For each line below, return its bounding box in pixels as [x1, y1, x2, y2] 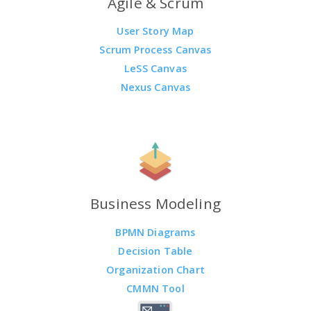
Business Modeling [90, 194, 221, 214]
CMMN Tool [126, 282, 185, 296]
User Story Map [117, 24, 194, 38]
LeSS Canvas [124, 62, 187, 76]
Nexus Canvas [120, 81, 191, 94]
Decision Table [118, 244, 193, 258]
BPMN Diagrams [115, 226, 196, 239]
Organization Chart [106, 263, 205, 277]
